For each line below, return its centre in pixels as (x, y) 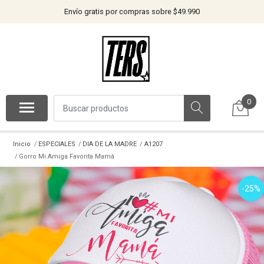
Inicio (22, 144)
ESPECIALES (57, 144)
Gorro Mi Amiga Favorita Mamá (66, 156)
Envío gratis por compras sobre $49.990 (132, 11)
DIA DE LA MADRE (110, 144)
